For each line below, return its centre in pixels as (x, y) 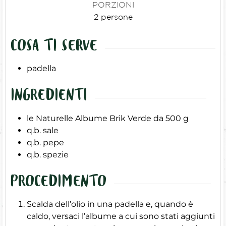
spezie (56, 154)
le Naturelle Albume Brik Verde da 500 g (108, 118)
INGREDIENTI (49, 98)
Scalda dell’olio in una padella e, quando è (110, 204)
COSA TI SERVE (54, 48)
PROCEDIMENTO (59, 184)
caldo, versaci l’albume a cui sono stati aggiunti (121, 216)
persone (117, 16)
